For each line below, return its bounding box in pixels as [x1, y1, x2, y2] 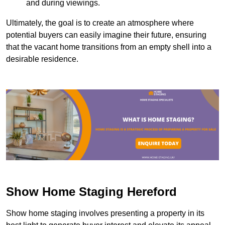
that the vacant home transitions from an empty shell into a [6, 42, 211, 51]
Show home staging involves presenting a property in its [6, 209, 204, 218]
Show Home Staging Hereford [6, 185, 177, 199]
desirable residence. [6, 54, 78, 63]
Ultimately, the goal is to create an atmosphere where [6, 18, 194, 27]
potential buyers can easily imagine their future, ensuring [6, 30, 206, 39]
